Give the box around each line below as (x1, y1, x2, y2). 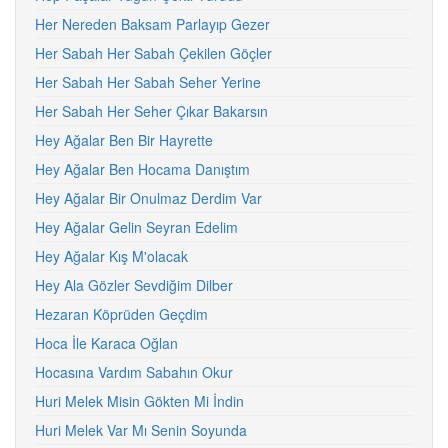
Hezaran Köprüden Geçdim (35, 304, 208, 324)
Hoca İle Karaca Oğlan (35, 333, 178, 353)
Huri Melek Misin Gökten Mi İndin (35, 391, 244, 411)
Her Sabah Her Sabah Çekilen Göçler (35, 43, 272, 63)
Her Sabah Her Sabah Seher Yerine (35, 72, 261, 92)
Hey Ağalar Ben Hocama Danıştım (35, 159, 250, 179)
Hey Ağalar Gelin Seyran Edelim (35, 217, 238, 237)
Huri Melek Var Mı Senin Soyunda (35, 420, 247, 440)
